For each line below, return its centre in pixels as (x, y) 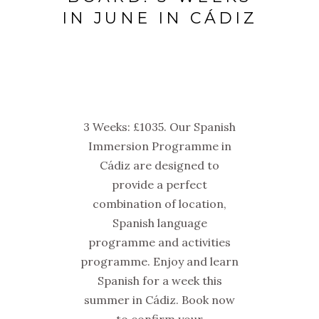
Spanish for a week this (159, 281)
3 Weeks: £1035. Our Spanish (159, 127)
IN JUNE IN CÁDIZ (159, 19)
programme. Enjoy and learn (159, 262)
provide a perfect (159, 185)
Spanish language (159, 223)
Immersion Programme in (159, 146)
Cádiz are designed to (159, 166)
